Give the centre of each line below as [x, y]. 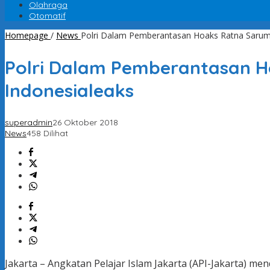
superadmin [29, 123]
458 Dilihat [47, 133]
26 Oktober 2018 [85, 123]
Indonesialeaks [69, 91]
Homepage [27, 36]
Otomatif [47, 16]
